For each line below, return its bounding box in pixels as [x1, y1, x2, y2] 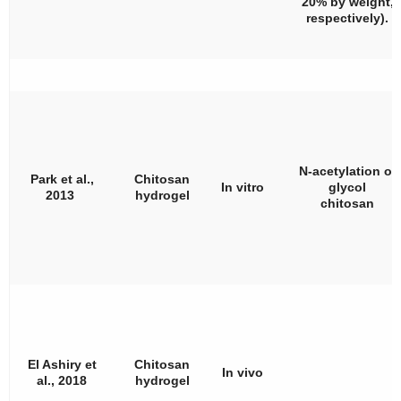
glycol [328, 179, 366, 194]
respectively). [306, 10, 388, 25]
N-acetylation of [298, 163, 397, 178]
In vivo [221, 364, 263, 380]
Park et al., [30, 171, 94, 186]
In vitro [220, 179, 264, 194]
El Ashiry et [27, 356, 97, 371]
